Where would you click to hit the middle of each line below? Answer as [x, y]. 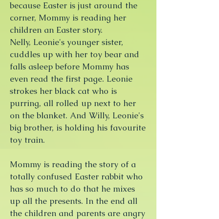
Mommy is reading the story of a [73, 164]
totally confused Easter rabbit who [76, 176]
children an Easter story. [56, 30]
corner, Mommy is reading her [68, 18]
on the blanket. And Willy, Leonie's [77, 115]
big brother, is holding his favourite [78, 128]
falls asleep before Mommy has [69, 66]
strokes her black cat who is [63, 91]
